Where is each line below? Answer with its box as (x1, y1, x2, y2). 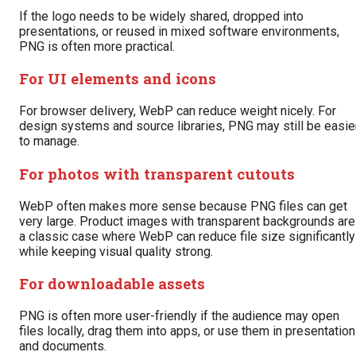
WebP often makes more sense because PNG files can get (19, 198, 347, 214)
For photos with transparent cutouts (19, 163, 295, 184)
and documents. (19, 339, 106, 354)
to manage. (19, 133, 79, 149)
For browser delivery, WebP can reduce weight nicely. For (19, 103, 336, 119)
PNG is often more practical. (19, 38, 175, 54)
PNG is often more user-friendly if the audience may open (19, 308, 339, 324)
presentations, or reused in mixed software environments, (19, 23, 339, 39)
